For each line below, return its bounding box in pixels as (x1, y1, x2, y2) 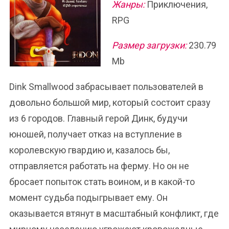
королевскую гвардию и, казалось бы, (9, 145, 170, 155)
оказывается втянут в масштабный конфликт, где (9, 208, 219, 219)
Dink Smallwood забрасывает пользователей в (9, 81, 203, 92)
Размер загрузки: (112, 40, 187, 51)
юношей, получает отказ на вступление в (9, 129, 182, 140)
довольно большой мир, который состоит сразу (9, 97, 211, 108)
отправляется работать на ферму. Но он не (9, 161, 189, 171)
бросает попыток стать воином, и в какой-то (9, 176, 195, 187)
